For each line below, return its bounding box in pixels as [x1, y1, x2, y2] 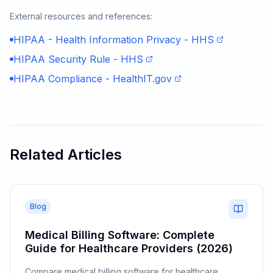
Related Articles [10, 146, 122, 163]
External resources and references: [10, 11, 152, 21]
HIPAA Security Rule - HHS [13, 53, 143, 65]
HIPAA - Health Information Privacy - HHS [13, 34, 214, 46]
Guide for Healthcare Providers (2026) [25, 242, 233, 255]
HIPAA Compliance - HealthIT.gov [13, 73, 172, 85]
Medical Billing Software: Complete [25, 229, 214, 241]
